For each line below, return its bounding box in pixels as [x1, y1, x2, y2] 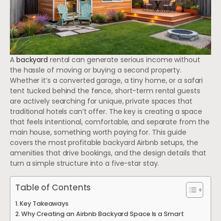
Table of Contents [15, 181, 91, 193]
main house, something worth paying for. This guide [10, 127, 186, 138]
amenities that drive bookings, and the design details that [10, 148, 207, 158]
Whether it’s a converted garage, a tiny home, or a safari [10, 75, 203, 86]
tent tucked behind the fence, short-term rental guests [10, 86, 200, 96]
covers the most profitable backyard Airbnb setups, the [10, 138, 198, 148]
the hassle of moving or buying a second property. [10, 65, 182, 75]
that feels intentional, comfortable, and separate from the [10, 117, 210, 127]
